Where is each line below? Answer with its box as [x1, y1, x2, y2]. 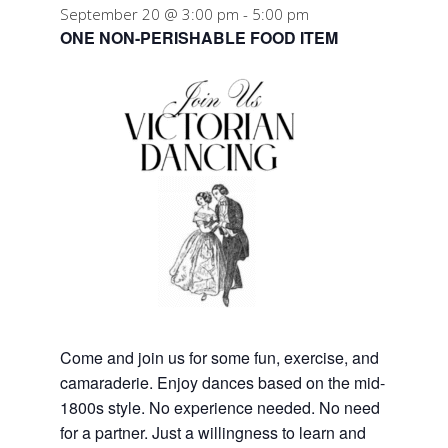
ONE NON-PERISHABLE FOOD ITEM [60, 26, 338, 49]
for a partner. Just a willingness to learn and [60, 421, 366, 444]
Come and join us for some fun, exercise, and [60, 346, 379, 369]
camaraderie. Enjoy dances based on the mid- [60, 371, 385, 394]
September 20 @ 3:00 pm [60, 4, 239, 24]
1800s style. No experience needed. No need [60, 396, 380, 419]
